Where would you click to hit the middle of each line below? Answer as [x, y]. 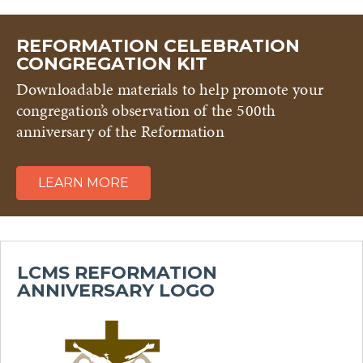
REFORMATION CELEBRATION [158, 45]
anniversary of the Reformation [120, 132]
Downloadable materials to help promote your [170, 90]
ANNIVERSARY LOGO [116, 291]
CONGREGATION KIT [112, 63]
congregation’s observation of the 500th [146, 111]
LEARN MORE [83, 183]
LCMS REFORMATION [117, 273]
